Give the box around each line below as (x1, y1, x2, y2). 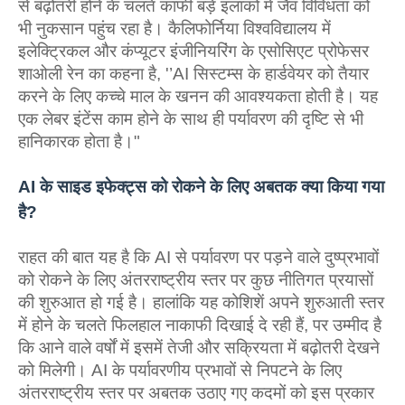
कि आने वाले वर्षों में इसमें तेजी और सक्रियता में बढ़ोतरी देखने (18, 338, 380, 357)
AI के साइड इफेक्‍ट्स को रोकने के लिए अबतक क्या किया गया (18, 177, 384, 196)
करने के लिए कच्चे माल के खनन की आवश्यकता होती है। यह (18, 87, 378, 106)
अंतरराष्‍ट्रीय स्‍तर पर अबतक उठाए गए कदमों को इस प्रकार (18, 383, 374, 402)
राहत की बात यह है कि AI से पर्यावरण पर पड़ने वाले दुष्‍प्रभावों (18, 248, 379, 267)
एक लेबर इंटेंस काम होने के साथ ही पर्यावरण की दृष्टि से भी (18, 109, 363, 128)
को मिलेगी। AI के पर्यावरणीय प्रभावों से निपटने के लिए (18, 361, 342, 380)
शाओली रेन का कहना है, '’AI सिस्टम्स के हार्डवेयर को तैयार (18, 64, 369, 83)
